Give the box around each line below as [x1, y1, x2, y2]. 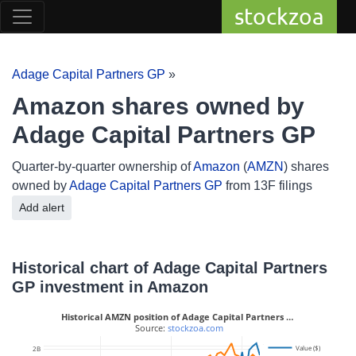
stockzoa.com [168, 322, 223, 335]
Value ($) [296, 342, 322, 352]
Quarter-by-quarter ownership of [12, 160, 193, 173]
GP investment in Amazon [12, 278, 208, 296]
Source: [133, 322, 168, 335]
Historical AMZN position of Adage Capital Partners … [60, 311, 293, 323]
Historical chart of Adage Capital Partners [12, 259, 327, 277]
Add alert [42, 201, 64, 214]
